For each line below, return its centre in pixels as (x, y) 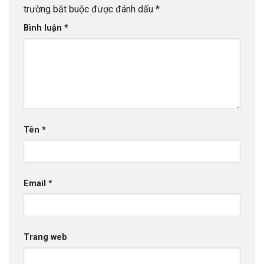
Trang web (45, 237)
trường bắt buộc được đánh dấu (90, 9)
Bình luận (44, 28)
